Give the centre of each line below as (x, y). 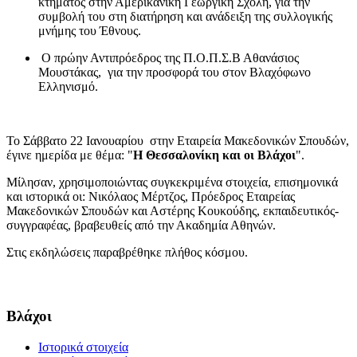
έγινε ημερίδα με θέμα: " (70, 155)
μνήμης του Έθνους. (90, 31)
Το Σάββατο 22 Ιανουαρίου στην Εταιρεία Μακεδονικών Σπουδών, (178, 141)
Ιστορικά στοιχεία (83, 347)
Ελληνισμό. (68, 87)
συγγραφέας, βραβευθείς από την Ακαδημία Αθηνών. (141, 226)
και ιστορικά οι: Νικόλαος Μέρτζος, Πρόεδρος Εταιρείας (151, 197)
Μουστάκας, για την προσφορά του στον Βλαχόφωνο (175, 73)
